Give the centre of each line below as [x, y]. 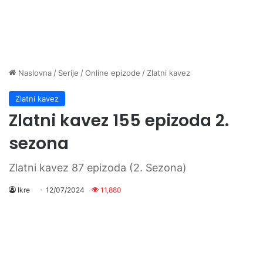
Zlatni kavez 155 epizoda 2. [119, 120]
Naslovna [34, 73]
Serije [68, 73]
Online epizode [113, 73]
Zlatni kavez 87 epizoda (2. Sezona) [98, 167]
